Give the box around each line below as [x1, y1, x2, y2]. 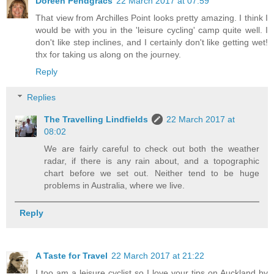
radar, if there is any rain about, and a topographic [44, 155, 259, 166]
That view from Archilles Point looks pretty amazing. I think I [35, 13, 268, 23]
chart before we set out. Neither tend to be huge [44, 168, 259, 178]
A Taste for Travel [35, 251, 108, 261]
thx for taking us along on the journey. [35, 50, 181, 60]
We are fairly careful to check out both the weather [44, 143, 259, 154]
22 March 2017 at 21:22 [111, 251, 204, 261]
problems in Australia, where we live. [44, 180, 185, 190]
